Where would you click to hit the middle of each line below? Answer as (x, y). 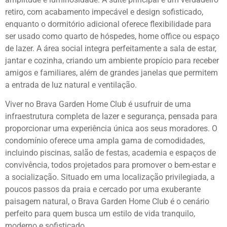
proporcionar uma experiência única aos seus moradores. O (111, 128)
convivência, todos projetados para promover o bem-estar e (110, 165)
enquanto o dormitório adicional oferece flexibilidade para (108, 24)
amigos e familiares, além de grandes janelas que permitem (111, 72)
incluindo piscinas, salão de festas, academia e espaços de (110, 153)
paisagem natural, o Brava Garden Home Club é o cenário (107, 201)
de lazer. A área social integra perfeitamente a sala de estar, (111, 48)
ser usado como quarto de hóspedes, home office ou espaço (112, 36)
